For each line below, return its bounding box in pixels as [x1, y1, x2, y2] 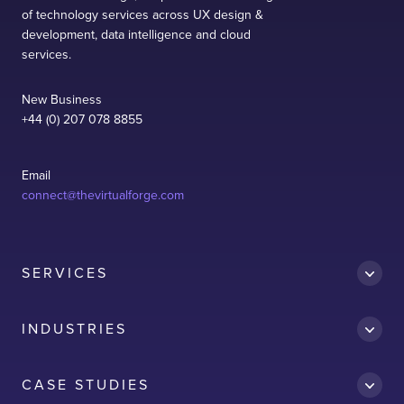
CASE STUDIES [22, 376, 150, 395]
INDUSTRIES [22, 320, 127, 339]
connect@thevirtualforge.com [22, 188, 184, 204]
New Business [22, 92, 102, 108]
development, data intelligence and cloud [22, 27, 251, 43]
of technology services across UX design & [22, 7, 263, 23]
